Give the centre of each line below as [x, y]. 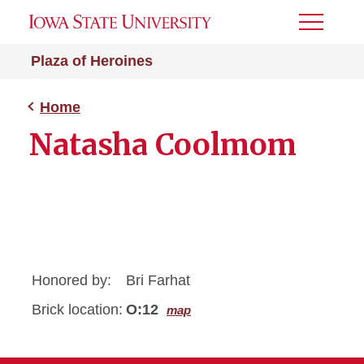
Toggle [321, 27]
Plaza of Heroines [92, 61]
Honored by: [71, 280]
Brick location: [77, 310]
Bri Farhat [158, 280]
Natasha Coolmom [163, 145]
